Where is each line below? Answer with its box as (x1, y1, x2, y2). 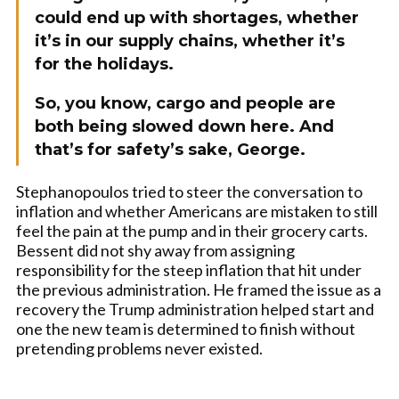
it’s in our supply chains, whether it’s (35, 31, 345, 51)
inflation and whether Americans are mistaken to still (16, 201, 378, 221)
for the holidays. (35, 54, 174, 74)
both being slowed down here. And (35, 117, 334, 136)
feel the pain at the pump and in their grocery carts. (16, 221, 368, 240)
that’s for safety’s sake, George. (35, 140, 305, 159)
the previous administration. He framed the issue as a (16, 280, 381, 299)
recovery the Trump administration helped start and (16, 299, 374, 319)
